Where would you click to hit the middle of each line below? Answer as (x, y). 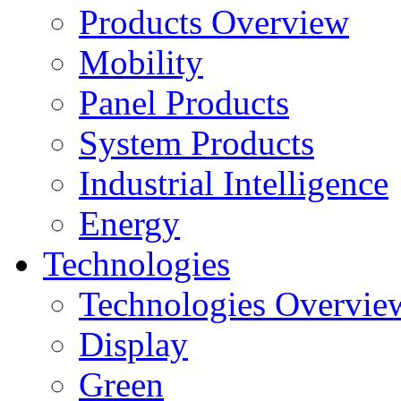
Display (133, 344)
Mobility (141, 62)
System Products (196, 143)
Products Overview (214, 22)
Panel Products (184, 102)
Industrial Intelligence (234, 183)
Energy (129, 223)
